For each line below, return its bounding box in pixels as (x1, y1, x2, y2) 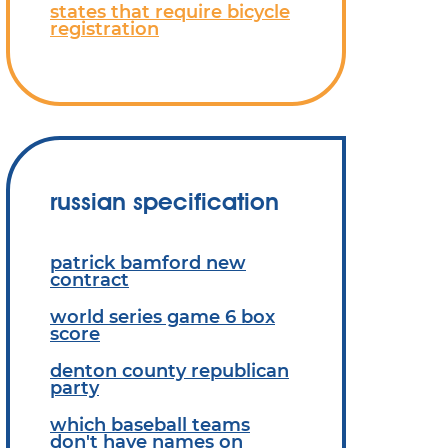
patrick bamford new (50, 252, 246, 273)
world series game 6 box (50, 306, 275, 327)
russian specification (50, 187, 279, 216)
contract (50, 269, 129, 290)
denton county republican (50, 360, 289, 381)
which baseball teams (50, 414, 250, 435)
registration (50, 18, 159, 39)
